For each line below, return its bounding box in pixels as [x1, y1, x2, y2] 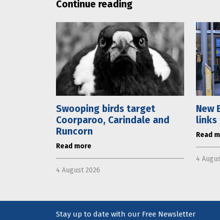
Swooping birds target [56, 103, 155, 114]
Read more [56, 141, 91, 150]
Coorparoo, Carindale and [56, 114, 169, 126]
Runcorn [56, 125, 93, 137]
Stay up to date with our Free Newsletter [56, 210, 195, 219]
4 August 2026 [56, 165, 100, 174]
